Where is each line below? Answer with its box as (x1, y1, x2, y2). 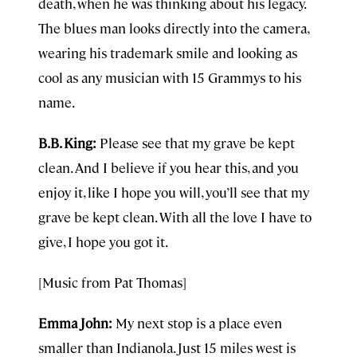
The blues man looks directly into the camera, (38, 19, 308, 37)
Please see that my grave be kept (96, 134, 295, 151)
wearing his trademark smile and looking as (38, 44, 297, 61)
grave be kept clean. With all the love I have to (38, 208, 312, 226)
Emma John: (38, 314, 116, 331)
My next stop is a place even (116, 314, 282, 331)
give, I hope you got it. (38, 233, 168, 250)
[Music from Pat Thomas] (38, 273, 186, 291)
